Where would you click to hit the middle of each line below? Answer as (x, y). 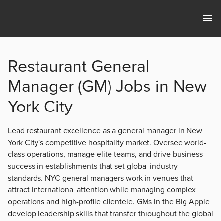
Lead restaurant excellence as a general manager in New (105, 131)
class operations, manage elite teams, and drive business (105, 155)
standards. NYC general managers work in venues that (101, 178)
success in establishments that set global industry (93, 166)
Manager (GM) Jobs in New (107, 87)
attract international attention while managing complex (102, 190)
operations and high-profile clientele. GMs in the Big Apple (109, 202)
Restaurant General (79, 67)
